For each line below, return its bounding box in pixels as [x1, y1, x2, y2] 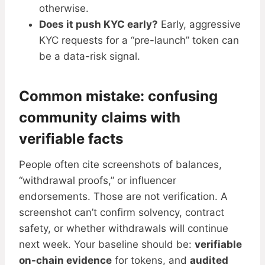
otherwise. [39, 2, 89, 15]
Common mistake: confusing [19, 88, 218, 105]
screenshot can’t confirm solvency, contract [19, 206, 224, 219]
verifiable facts [19, 130, 123, 148]
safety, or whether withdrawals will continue [19, 222, 228, 235]
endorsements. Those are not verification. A [19, 190, 228, 203]
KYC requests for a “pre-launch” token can [39, 34, 239, 47]
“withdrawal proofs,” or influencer [19, 174, 176, 187]
